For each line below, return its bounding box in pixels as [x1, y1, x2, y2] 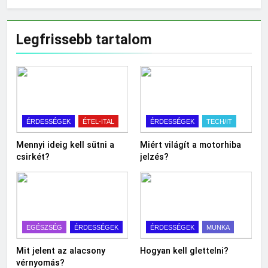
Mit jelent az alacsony [16, 246, 105, 256]
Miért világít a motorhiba [140, 140, 241, 150]
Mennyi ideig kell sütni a [16, 140, 114, 150]
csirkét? [16, 152, 50, 162]
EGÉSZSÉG [26, 224, 62, 232]
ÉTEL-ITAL [83, 118, 114, 126]
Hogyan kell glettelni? [140, 246, 229, 256]
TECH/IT [206, 118, 232, 126]
